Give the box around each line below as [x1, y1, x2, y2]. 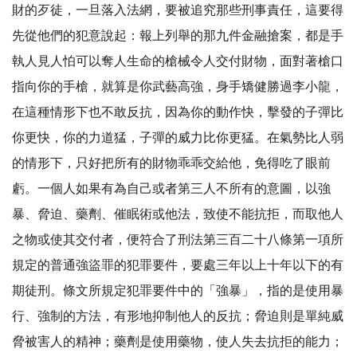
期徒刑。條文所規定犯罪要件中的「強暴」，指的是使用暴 [12, 284, 343, 298]
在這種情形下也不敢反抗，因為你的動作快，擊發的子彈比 [12, 105, 343, 120]
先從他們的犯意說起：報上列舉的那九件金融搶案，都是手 [12, 29, 343, 43]
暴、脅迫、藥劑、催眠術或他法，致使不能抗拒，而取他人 [12, 207, 343, 222]
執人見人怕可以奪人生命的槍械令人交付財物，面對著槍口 [12, 54, 343, 69]
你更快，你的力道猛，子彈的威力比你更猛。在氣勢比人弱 [12, 131, 343, 145]
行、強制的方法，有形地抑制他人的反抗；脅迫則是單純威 [12, 309, 343, 324]
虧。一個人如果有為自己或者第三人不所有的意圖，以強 [12, 182, 331, 196]
